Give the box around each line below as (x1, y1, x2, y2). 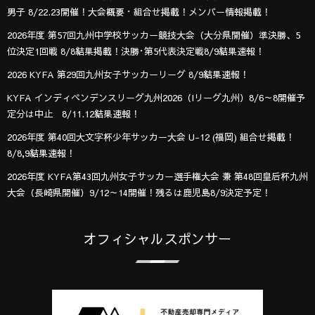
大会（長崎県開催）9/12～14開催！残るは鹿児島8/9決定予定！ (7, 186, 271, 199)
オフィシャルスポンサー (83, 229, 232, 247)
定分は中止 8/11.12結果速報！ (7, 107, 140, 120)
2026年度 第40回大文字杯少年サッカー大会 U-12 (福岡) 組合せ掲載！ (7, 130, 295, 143)
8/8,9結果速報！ (7, 146, 75, 160)
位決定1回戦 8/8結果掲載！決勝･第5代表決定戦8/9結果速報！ (7, 44, 264, 58)
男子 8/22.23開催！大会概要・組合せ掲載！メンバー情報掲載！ (7, 5, 271, 18)
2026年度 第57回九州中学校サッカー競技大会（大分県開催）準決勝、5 (7, 28, 300, 41)
